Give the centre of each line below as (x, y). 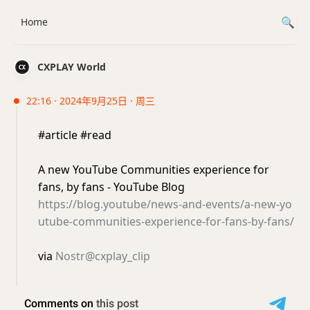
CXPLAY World (72, 67)
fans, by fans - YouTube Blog (111, 187)
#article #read (75, 135)
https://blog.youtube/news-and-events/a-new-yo (165, 204)
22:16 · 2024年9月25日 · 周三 (91, 101)
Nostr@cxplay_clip (103, 256)
